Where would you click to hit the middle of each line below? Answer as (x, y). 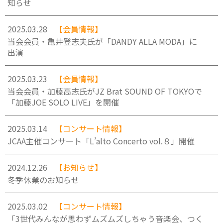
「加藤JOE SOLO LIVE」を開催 (63, 102)
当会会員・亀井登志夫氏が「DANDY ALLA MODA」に (102, 41)
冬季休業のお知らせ (43, 180)
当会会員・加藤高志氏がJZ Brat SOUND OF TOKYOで (105, 91)
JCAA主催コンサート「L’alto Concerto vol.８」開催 (101, 141)
